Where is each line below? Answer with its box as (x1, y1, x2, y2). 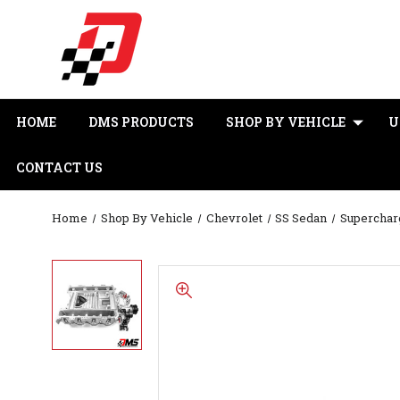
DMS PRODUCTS (88, 113, 194, 130)
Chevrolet (205, 210, 262, 226)
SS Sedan (275, 210, 328, 226)
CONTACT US (16, 159, 103, 176)
